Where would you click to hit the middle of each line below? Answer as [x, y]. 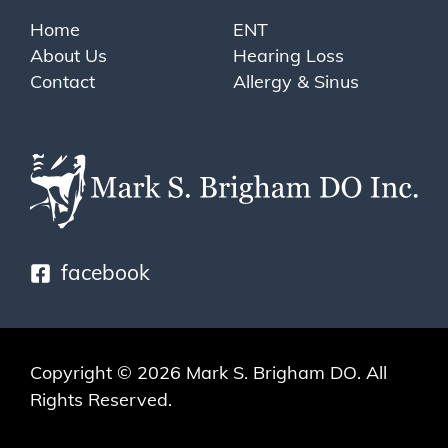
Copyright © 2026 [108, 373]
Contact [62, 81]
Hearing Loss [289, 55]
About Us [68, 55]
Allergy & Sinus [296, 81]
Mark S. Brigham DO [271, 373]
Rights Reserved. [101, 400]
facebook [106, 271]
